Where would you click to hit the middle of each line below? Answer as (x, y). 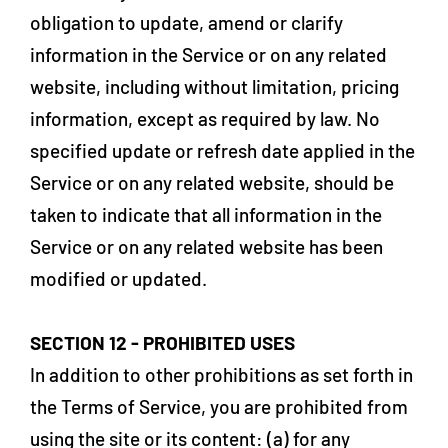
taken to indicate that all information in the (206, 214)
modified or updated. (118, 278)
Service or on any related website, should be (212, 182)
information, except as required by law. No (205, 118)
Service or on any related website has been (206, 246)
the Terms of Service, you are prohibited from (219, 406)
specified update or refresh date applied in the (222, 150)
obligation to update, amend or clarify (186, 22)
